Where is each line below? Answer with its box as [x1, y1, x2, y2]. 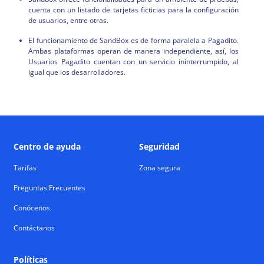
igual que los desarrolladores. [28, 67, 126, 78]
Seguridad [139, 141, 180, 153]
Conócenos [14, 203, 51, 213]
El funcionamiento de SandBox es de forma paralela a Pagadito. [28, 35, 239, 46]
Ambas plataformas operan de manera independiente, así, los [28, 46, 239, 57]
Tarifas [14, 163, 37, 173]
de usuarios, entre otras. [28, 15, 109, 26]
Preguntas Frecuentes [14, 183, 86, 193]
